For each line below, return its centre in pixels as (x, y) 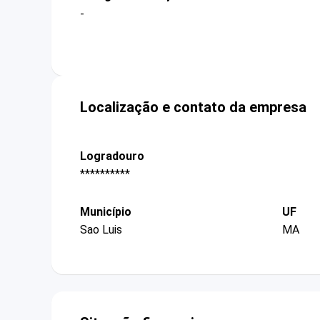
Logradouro (112, 156)
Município (106, 212)
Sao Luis (101, 230)
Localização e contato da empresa (193, 107)
